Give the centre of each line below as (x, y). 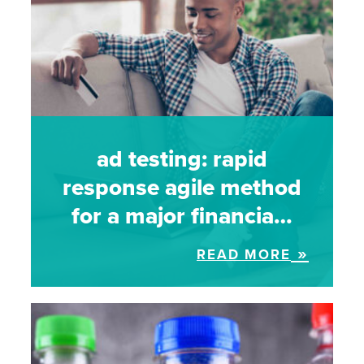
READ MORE (244, 254)
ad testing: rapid (182, 158)
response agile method (182, 187)
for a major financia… (182, 215)
